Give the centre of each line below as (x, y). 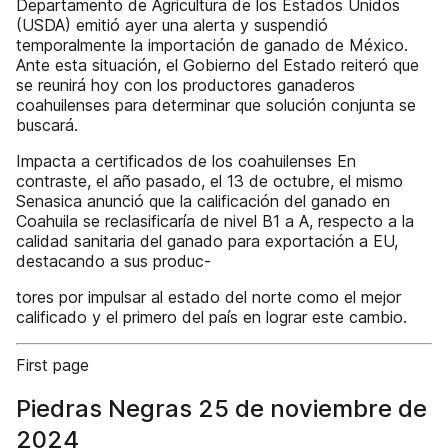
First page (52, 365)
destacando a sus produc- (113, 261)
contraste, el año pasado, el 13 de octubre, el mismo (209, 181)
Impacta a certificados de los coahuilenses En (186, 161)
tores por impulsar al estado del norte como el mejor (208, 297)
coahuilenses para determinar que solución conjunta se (216, 105)
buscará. (47, 125)
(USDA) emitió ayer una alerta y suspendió (172, 25)
